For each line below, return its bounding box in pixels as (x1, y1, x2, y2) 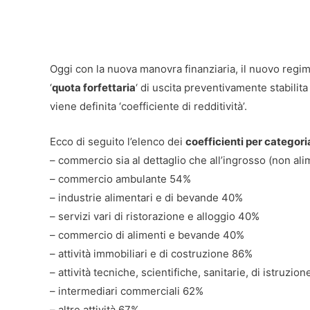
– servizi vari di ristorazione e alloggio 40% (50, 209, 259, 223)
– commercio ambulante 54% (50, 172, 191, 185)
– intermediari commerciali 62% (50, 284, 203, 298)
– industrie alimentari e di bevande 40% (50, 190, 243, 204)
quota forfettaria (52, 80, 136, 94)
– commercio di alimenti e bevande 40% (50, 228, 244, 241)
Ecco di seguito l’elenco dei (50, 134, 185, 148)
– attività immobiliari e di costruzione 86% (50, 246, 253, 260)
